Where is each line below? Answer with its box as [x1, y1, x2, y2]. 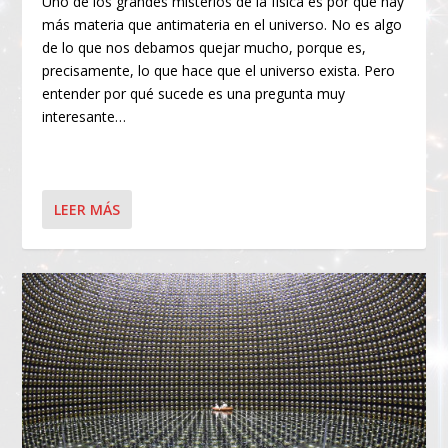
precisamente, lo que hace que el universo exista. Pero [42, 60, 396, 80]
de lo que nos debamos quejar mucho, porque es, [42, 37, 367, 57]
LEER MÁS [54, 199, 121, 219]
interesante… [42, 106, 127, 126]
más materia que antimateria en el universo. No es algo [42, 14, 403, 34]
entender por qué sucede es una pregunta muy [42, 83, 346, 103]
